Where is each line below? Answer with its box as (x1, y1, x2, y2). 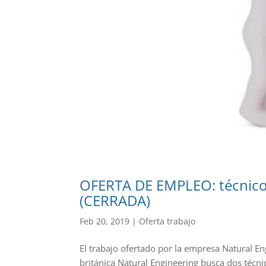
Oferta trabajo (139, 215, 196, 227)
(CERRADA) (80, 190, 151, 210)
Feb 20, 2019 (80, 215, 130, 227)
